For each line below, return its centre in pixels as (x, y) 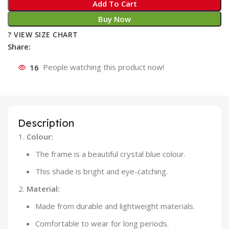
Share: (19, 47)
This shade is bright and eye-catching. (101, 171)
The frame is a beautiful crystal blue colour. (110, 154)
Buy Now (114, 19)
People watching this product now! (104, 67)
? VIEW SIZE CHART (43, 35)
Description (46, 123)
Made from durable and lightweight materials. (115, 206)
